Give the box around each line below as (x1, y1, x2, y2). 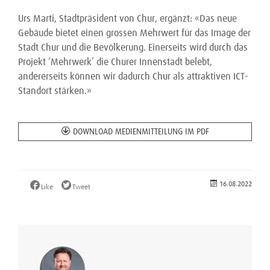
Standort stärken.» (18, 86, 92, 96)
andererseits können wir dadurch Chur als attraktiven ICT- (18, 72, 248, 81)
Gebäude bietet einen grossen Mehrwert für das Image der (18, 28, 251, 38)
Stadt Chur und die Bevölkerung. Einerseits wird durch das (18, 43, 248, 52)
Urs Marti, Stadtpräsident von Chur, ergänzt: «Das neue (18, 14, 237, 24)
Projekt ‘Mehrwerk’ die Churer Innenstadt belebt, (18, 57, 212, 67)
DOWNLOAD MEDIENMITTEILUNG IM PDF (72, 128, 209, 136)
